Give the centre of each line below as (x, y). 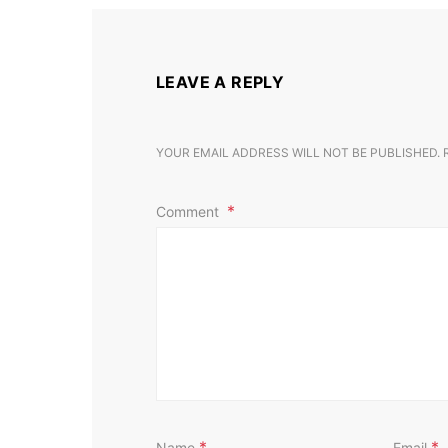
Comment (189, 211)
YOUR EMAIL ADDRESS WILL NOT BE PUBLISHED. (298, 152)
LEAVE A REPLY (220, 81)
